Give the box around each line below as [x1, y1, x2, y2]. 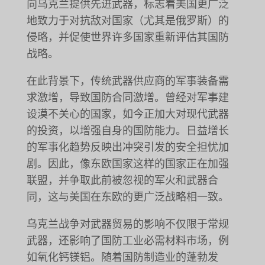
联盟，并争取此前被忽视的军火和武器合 [26, 173, 218, 187]
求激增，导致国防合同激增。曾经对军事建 [26, 91, 229, 104]
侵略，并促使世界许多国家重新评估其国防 [26, 30, 229, 44]
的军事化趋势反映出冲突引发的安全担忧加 [26, 140, 229, 154]
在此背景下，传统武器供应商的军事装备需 [26, 74, 229, 88]
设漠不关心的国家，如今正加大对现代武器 [26, 107, 229, 121]
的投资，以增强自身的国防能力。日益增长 [26, 124, 229, 137]
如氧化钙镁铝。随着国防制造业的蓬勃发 [26, 250, 218, 264]
